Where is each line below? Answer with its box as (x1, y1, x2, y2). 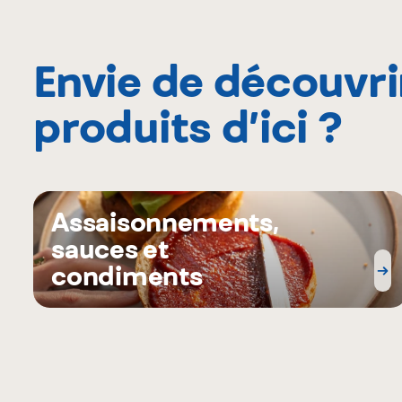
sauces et (51, 233, 169, 266)
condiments (51, 260, 203, 293)
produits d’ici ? (33, 100, 343, 153)
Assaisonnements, (51, 206, 279, 239)
